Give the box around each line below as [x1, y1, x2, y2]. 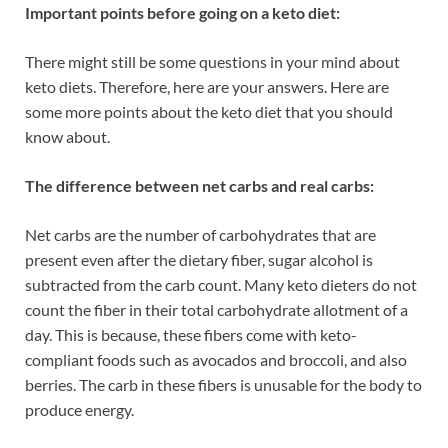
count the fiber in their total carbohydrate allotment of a [25, 299, 408, 319]
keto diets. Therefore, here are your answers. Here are [25, 76, 389, 96]
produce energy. [25, 399, 134, 419]
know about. [25, 126, 110, 146]
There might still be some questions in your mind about [25, 51, 400, 71]
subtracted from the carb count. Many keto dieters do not [25, 274, 417, 294]
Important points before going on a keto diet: [25, 2, 340, 22]
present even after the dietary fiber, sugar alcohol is [25, 249, 373, 269]
